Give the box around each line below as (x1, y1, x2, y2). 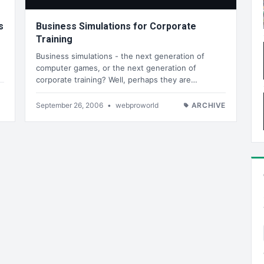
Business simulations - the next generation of (36, 51, 204, 61)
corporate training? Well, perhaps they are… (36, 74, 197, 84)
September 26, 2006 (36, 100, 105, 110)
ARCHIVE (191, 100, 226, 110)
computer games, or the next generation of (36, 62, 196, 72)
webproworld (115, 100, 159, 110)
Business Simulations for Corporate (36, 21, 196, 32)
